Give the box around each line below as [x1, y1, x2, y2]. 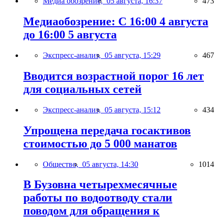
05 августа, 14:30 [82, 160, 138, 168]
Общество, [43, 160, 82, 168]
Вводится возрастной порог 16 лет [23, 69, 204, 82]
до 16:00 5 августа [23, 28, 117, 41]
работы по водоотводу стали [23, 191, 172, 204]
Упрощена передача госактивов [23, 124, 191, 137]
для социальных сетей [23, 82, 142, 95]
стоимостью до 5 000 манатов [23, 137, 177, 150]
